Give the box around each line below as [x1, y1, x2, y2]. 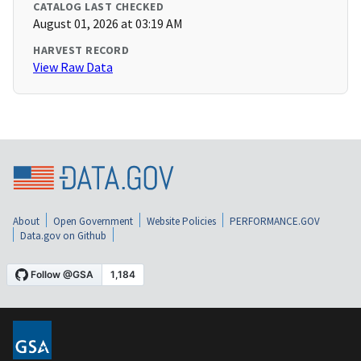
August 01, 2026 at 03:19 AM [33, 15, 183, 32]
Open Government [53, 214, 133, 228]
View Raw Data [33, 59, 113, 76]
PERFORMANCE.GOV [230, 214, 320, 228]
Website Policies [147, 214, 216, 228]
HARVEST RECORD [33, 43, 129, 58]
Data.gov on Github [20, 228, 106, 243]
